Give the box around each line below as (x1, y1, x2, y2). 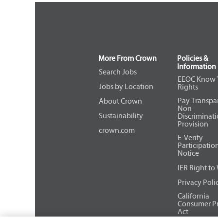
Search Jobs (99, 67, 137, 77)
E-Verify (177, 133, 203, 143)
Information (177, 61, 216, 71)
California (177, 191, 209, 201)
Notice (177, 148, 199, 158)
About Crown (99, 96, 142, 106)
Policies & (177, 53, 208, 63)
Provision (177, 119, 208, 129)
